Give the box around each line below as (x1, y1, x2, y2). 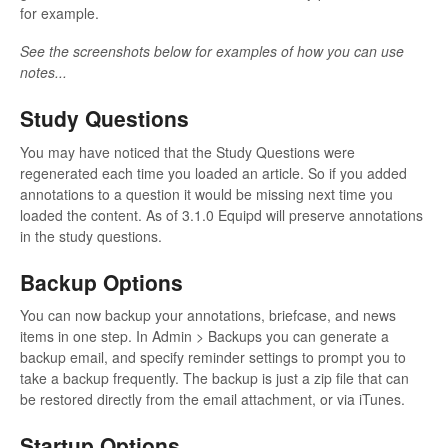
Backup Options (20, 266, 183, 297)
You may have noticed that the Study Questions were (20, 141, 355, 162)
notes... (20, 62, 67, 83)
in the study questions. (20, 225, 162, 246)
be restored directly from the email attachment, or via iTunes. (20, 389, 405, 410)
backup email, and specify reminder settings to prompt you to (20, 347, 406, 368)
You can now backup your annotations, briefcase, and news (20, 305, 396, 326)
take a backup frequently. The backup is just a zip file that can (20, 368, 409, 389)
